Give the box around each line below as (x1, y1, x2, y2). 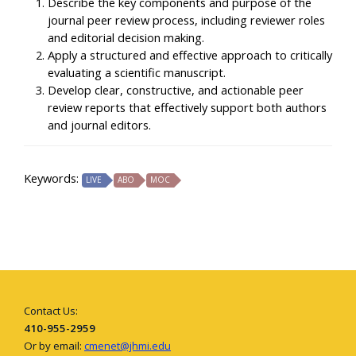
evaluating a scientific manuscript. (48, 64, 226, 81)
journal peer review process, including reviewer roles (48, 12, 325, 29)
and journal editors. (48, 117, 151, 133)
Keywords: (24, 170, 82, 187)
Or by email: (24, 339, 84, 353)
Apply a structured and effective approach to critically (48, 47, 332, 64)
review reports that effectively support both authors (48, 99, 327, 116)
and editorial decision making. (48, 29, 204, 46)
